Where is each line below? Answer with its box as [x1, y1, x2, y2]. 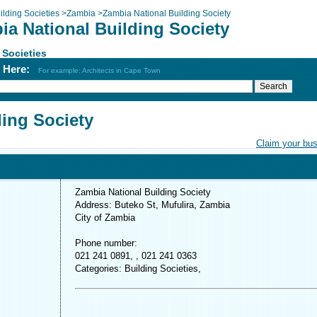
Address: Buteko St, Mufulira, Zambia [75, 200, 230, 210]
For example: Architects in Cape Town [38, 67, 161, 74]
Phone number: [75, 238, 137, 248]
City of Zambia [75, 212, 135, 223]
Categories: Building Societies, [75, 263, 201, 274]
